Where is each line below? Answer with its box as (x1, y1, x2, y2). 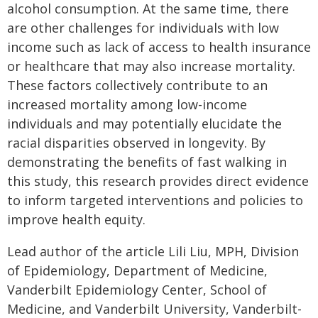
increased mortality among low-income (7, 96, 247, 113)
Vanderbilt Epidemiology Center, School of (7, 281, 267, 298)
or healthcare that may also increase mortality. (7, 57, 295, 75)
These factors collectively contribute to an (7, 77, 268, 94)
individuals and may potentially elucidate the (7, 115, 282, 132)
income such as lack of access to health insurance (7, 38, 311, 55)
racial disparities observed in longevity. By (7, 134, 265, 151)
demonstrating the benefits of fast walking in (7, 153, 287, 170)
